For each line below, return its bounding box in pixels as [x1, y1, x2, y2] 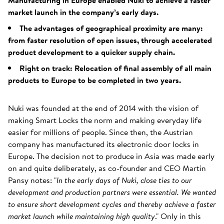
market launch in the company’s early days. [8, 6, 158, 18]
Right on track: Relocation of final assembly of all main [19, 62, 211, 74]
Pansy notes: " [8, 174, 56, 186]
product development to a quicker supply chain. [8, 46, 175, 58]
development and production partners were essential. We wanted [8, 186, 216, 198]
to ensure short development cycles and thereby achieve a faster [8, 198, 216, 210]
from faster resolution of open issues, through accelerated [8, 34, 212, 46]
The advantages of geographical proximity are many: [19, 22, 203, 34]
